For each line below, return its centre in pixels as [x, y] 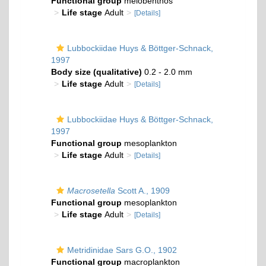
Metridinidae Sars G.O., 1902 [122, 250]
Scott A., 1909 [142, 191]
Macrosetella [91, 191]
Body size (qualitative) [96, 72]
